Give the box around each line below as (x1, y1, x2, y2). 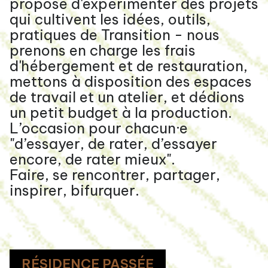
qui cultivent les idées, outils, (10, 10, 211, 28)
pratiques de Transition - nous (10, 25, 220, 44)
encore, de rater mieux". (10, 150, 179, 168)
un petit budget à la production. (10, 103, 232, 121)
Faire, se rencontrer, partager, (10, 165, 220, 184)
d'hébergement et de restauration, (10, 56, 248, 75)
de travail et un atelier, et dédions (10, 87, 245, 106)
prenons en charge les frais (10, 41, 196, 59)
